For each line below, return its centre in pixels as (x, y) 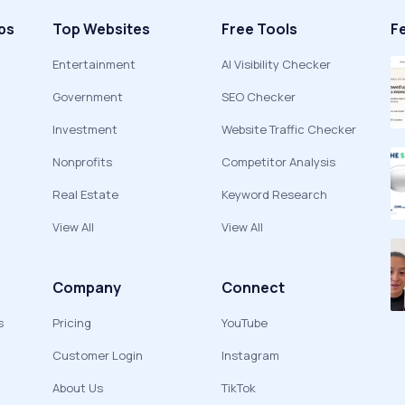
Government (88, 97)
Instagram (250, 355)
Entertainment (94, 64)
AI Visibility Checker (276, 64)
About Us (78, 388)
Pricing (72, 323)
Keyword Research (274, 194)
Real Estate (85, 194)
